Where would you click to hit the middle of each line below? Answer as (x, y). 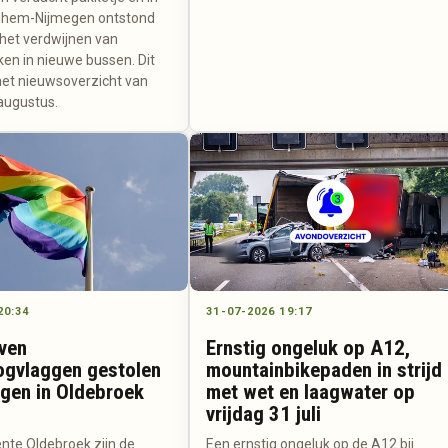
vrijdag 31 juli (264, 414)
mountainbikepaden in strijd (324, 370)
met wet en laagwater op (311, 392)
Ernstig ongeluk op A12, (308, 348)
